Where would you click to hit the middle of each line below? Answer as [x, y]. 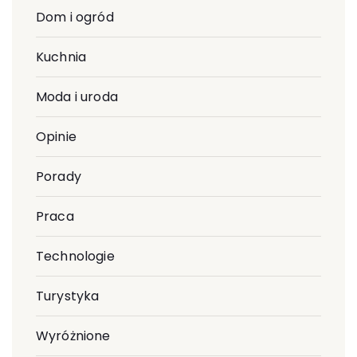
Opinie [56, 136]
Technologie [75, 256]
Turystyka [68, 296]
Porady [59, 176]
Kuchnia [61, 57]
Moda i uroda [77, 96]
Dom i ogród [75, 17]
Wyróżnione [73, 335]
